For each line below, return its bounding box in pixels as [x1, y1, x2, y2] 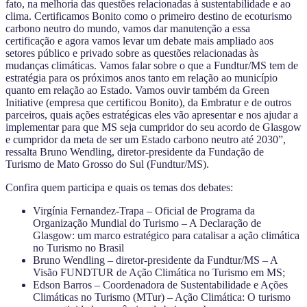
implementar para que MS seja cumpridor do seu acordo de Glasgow [5, 121, 302, 133]
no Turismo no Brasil [33, 241, 124, 254]
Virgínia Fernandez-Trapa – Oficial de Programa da [33, 204, 255, 217]
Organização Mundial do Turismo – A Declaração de [33, 217, 261, 229]
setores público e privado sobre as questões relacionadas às [5, 47, 258, 59]
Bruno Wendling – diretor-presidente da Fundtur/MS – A [33, 254, 278, 266]
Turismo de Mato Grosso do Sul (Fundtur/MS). [5, 158, 209, 170]
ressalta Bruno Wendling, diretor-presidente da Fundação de [5, 145, 264, 158]
